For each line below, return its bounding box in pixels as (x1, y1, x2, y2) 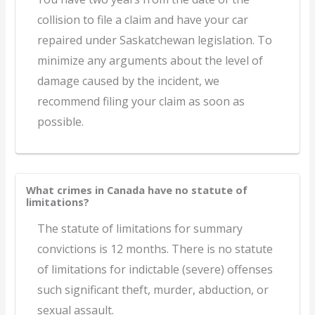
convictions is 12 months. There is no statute (37, 240, 274, 257)
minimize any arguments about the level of (37, 52, 264, 68)
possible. (37, 113, 84, 129)
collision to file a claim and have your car (37, 11, 249, 27)
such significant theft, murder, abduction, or (37, 281, 269, 297)
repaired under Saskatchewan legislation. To (37, 32, 273, 48)
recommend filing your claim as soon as (37, 93, 245, 109)
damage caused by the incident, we (37, 72, 220, 89)
